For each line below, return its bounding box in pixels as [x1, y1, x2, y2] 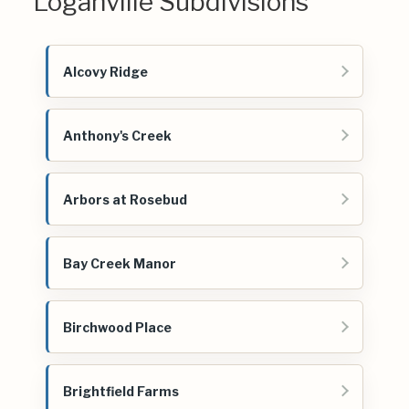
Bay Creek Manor [63, 255, 176, 271]
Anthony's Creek [63, 127, 172, 143]
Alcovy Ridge [63, 63, 148, 79]
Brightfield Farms [63, 383, 179, 399]
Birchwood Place [63, 319, 172, 335]
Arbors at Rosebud [63, 191, 187, 207]
